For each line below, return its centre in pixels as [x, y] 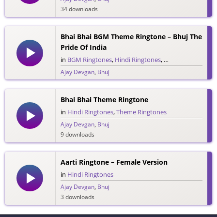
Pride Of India [83, 47]
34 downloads [79, 9]
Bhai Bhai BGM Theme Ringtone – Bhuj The [131, 37]
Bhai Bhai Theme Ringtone [104, 99]
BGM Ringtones [89, 60]
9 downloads [77, 134]
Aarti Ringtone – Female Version [114, 162]
